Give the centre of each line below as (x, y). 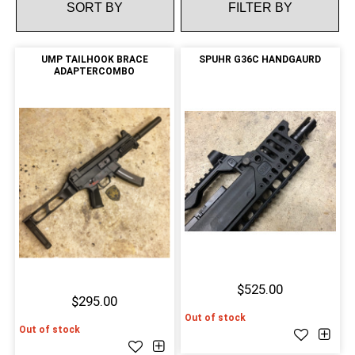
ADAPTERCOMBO (95, 72)
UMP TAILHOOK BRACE (94, 60)
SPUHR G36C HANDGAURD (260, 60)
